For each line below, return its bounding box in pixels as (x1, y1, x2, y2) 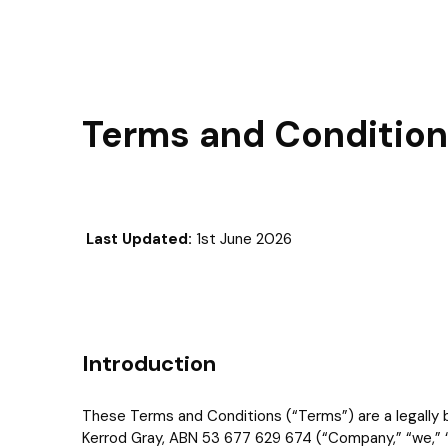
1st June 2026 (192, 229, 292, 249)
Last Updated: (86, 229, 192, 249)
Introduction (82, 349, 216, 378)
